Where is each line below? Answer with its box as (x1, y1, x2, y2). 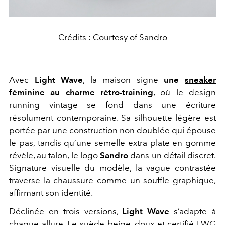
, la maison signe (83, 75, 164, 85)
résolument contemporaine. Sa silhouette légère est (9, 113, 216, 123)
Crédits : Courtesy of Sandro (58, 32, 167, 43)
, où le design (153, 87, 216, 98)
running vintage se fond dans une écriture (9, 100, 216, 110)
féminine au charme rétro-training (9, 87, 153, 98)
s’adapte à (169, 206, 216, 217)
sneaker (185, 75, 216, 85)
